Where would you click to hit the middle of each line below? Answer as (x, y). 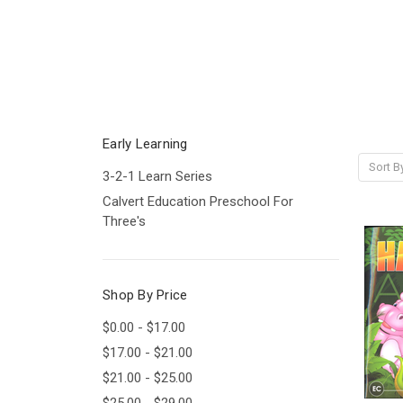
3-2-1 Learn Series (157, 176)
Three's (124, 221)
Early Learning (145, 143)
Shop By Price (145, 295)
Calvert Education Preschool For (198, 201)
